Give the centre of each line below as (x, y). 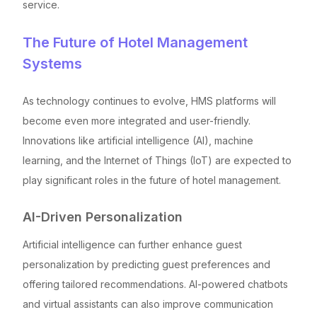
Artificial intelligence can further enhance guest (132, 244)
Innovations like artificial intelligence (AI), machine (138, 140)
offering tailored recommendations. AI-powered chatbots (155, 284)
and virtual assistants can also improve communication (148, 304)
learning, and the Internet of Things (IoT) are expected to (157, 160)
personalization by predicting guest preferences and (146, 264)
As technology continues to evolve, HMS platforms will (149, 100)
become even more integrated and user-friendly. (137, 120)
